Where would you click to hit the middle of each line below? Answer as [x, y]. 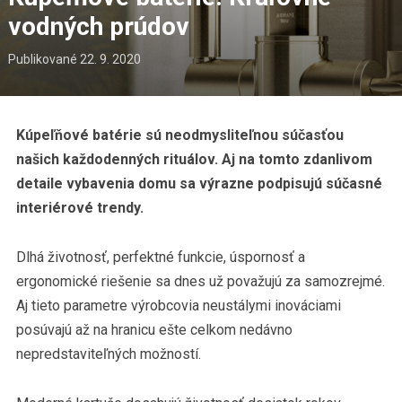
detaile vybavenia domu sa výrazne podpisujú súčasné [199, 184]
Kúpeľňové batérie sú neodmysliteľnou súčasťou [179, 135]
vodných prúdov [98, 27]
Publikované [44, 60]
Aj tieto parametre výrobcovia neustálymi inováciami [178, 306]
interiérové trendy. [79, 208]
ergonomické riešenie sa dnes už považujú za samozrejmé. [200, 282]
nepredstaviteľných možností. [108, 354]
